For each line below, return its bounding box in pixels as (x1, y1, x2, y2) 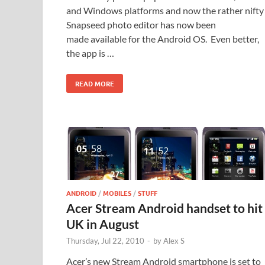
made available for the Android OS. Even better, (66, 33, 259, 44)
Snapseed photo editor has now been (66, 18, 216, 30)
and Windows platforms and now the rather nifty (66, 4, 264, 16)
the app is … (66, 47, 114, 59)
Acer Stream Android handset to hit (66, 201, 263, 216)
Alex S (163, 236, 185, 246)
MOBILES (103, 188, 131, 198)
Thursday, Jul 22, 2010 (66, 236, 144, 246)
